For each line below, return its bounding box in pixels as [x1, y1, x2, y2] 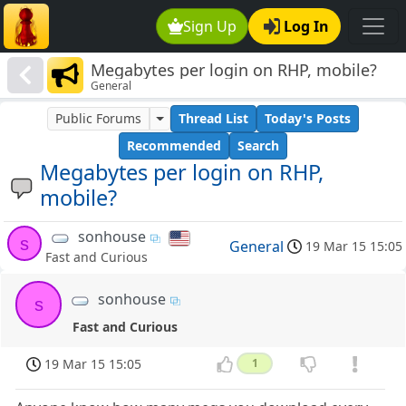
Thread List [178, 110, 248, 128]
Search [237, 137, 279, 155]
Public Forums [55, 110, 142, 128]
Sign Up [183, 16, 237, 36]
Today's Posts [264, 110, 351, 128]
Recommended [127, 137, 221, 155]
